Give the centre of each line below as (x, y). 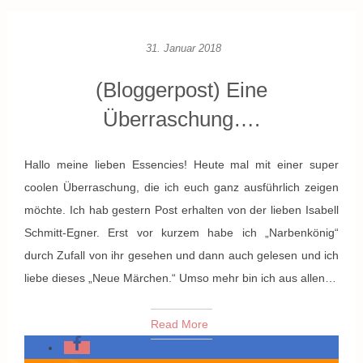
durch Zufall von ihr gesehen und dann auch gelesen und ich (181, 255)
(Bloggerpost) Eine (181, 90)
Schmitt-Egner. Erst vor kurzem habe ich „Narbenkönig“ (181, 233)
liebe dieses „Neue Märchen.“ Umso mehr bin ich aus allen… (180, 278)
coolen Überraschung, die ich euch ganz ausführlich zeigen (181, 187)
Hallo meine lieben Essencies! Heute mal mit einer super (181, 164)
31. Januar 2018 (184, 48)
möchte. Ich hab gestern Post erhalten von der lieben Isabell (181, 210)
